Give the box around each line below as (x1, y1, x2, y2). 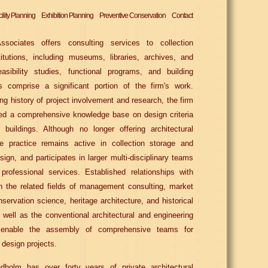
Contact (172, 11, 193, 20)
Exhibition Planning (41, 11, 93, 20)
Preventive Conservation (99, 11, 166, 20)
